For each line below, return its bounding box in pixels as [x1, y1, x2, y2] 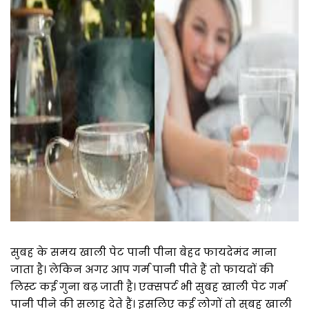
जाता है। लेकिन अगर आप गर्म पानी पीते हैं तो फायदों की [10, 261, 274, 277]
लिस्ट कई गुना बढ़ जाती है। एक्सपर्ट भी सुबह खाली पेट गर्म [10, 279, 286, 294]
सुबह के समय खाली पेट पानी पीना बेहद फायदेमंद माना [10, 244, 277, 259]
